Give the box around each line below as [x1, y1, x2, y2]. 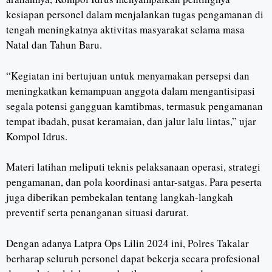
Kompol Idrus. [6, 129, 67, 143]
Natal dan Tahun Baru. [6, 38, 102, 52]
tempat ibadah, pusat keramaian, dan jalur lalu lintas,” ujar [6, 114, 256, 128]
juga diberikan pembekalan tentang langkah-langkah [6, 190, 233, 205]
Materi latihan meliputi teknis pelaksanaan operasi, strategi [6, 160, 260, 174]
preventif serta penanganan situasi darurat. [6, 205, 189, 220]
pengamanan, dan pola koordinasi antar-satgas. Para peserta [6, 175, 262, 189]
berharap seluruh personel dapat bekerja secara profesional [6, 251, 260, 265]
